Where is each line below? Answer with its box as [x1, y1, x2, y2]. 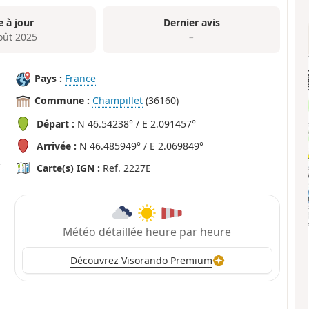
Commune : [34, 94, 90, 108]
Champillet [92, 94, 143, 108]
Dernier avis [163, 15, 220, 29]
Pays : [34, 72, 63, 86]
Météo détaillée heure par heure [63, 223, 232, 239]
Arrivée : [37, 139, 77, 153]
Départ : [37, 117, 75, 131]
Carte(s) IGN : [37, 161, 101, 175]
